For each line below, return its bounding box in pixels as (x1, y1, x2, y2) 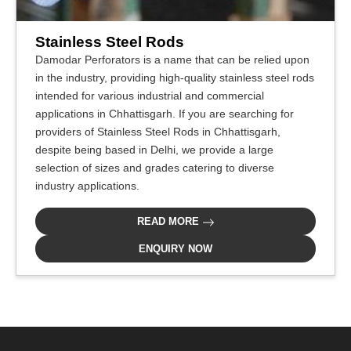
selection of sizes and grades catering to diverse (35, 161, 274, 174)
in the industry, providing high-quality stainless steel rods (35, 71, 314, 84)
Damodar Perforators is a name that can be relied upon (35, 53, 309, 66)
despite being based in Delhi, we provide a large (35, 143, 273, 156)
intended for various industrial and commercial (35, 89, 264, 102)
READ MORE (136, 215, 202, 227)
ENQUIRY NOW (139, 243, 212, 255)
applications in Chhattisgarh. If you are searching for (35, 107, 294, 120)
